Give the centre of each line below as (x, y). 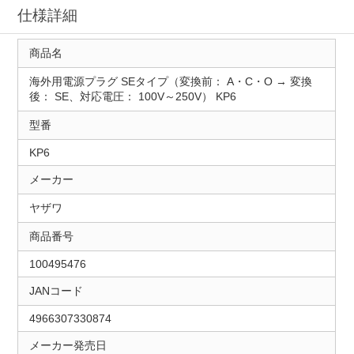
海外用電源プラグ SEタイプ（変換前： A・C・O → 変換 (170, 82)
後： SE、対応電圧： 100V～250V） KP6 (132, 97)
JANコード (56, 291)
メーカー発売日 (68, 346)
